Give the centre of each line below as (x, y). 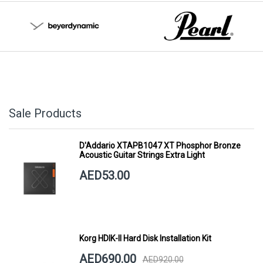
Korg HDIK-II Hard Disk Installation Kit (145, 239)
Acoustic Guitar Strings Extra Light (142, 155)
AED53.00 (104, 175)
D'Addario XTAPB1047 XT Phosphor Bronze (160, 145)
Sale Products (45, 113)
